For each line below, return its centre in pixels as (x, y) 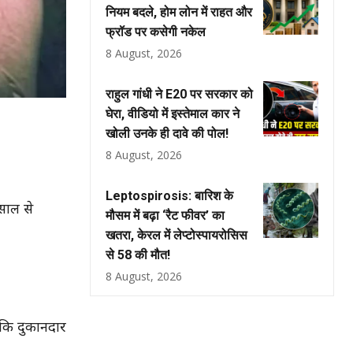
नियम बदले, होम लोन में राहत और (179, 12)
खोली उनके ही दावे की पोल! (167, 134)
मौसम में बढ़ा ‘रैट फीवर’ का (165, 216)
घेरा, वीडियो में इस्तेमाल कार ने (173, 114)
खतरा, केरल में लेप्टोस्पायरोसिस (176, 235)
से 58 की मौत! (138, 255)
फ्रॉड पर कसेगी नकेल (156, 32)
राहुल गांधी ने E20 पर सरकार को (179, 94)
